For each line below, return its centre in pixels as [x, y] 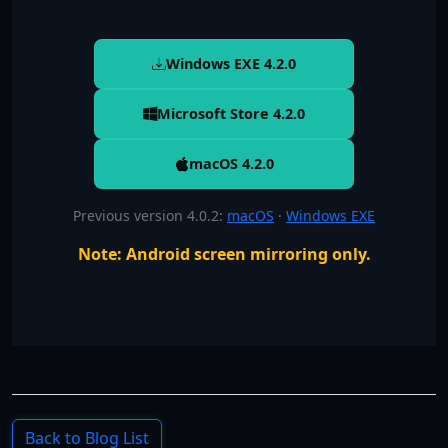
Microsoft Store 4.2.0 [231, 113]
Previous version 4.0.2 [146, 215]
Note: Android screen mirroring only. [224, 254]
